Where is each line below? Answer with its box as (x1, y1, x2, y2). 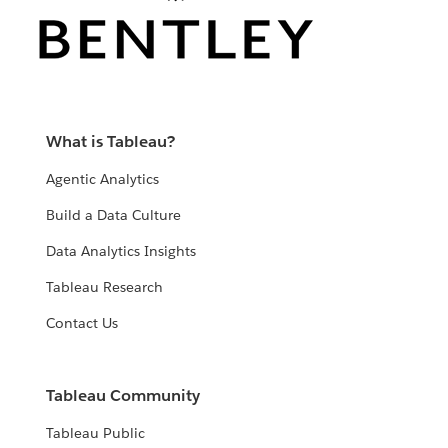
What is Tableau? (46, 131, 176, 153)
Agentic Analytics (46, 170, 160, 189)
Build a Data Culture (46, 206, 182, 225)
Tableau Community (46, 385, 201, 407)
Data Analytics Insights (46, 242, 197, 261)
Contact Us (46, 314, 119, 333)
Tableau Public (46, 424, 146, 443)
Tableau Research (46, 278, 164, 297)
